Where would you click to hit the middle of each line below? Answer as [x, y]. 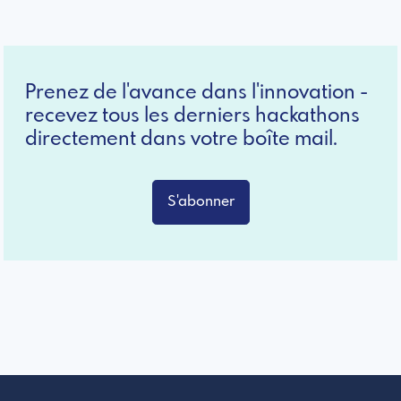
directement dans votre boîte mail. [181, 139]
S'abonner [200, 201]
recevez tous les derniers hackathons [192, 116]
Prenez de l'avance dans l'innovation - [196, 93]
